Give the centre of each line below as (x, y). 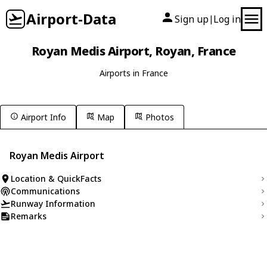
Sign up (192, 19)
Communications (45, 191)
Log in (227, 19)
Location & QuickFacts (56, 178)
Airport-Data (71, 19)
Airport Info (44, 117)
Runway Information (53, 204)
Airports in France (133, 73)
